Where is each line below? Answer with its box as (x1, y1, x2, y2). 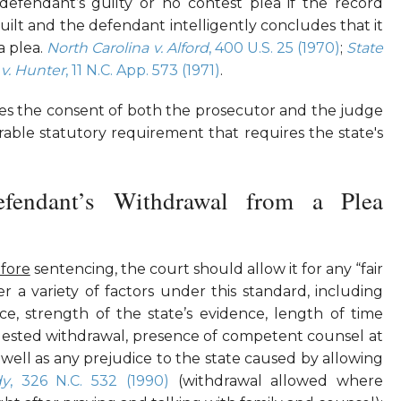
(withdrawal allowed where (168, 372, 384, 390)
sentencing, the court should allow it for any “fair (30, 260, 383, 278)
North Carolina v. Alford (47, 39, 209, 57)
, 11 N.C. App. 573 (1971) (64, 62, 220, 80)
